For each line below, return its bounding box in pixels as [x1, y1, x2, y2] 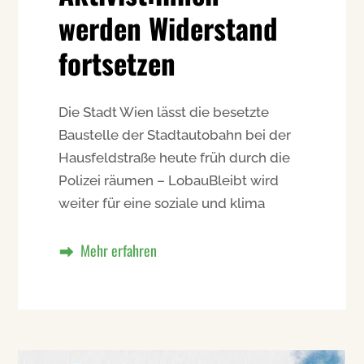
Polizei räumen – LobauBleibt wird [58, 172, 279, 189]
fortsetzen [58, 41, 176, 84]
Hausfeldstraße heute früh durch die [58, 149, 291, 167]
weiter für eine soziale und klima [58, 195, 266, 212]
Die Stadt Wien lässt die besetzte [58, 104, 270, 121]
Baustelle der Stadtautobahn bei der [58, 127, 292, 144]
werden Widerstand [58, 6, 279, 50]
